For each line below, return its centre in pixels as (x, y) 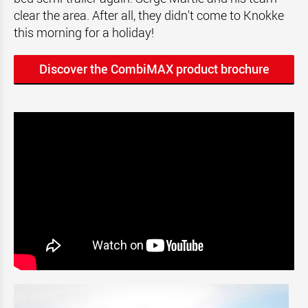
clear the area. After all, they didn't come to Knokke (149, 15)
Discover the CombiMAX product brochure (154, 69)
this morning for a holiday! (84, 32)
